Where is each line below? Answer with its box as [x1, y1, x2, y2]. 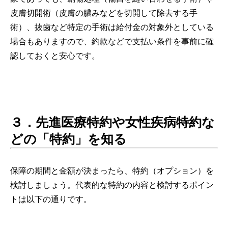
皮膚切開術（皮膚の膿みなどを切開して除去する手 [10, 8, 197, 17]
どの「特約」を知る [10, 131, 127, 146]
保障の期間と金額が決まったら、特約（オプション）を [10, 166, 214, 175]
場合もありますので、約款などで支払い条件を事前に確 [10, 37, 214, 46]
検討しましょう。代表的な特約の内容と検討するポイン [10, 180, 214, 189]
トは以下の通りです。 [10, 194, 92, 204]
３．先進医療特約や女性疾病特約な [10, 115, 215, 129]
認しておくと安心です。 [10, 51, 100, 60]
